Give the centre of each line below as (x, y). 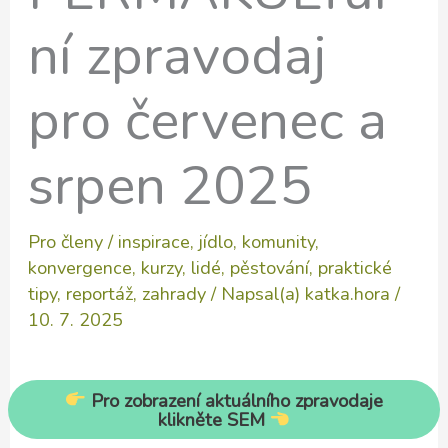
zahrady (174, 293)
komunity (279, 241)
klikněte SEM (213, 420)
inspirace (154, 241)
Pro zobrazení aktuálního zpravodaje (234, 400)
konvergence (80, 267)
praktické (355, 267)
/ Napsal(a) (256, 293)
